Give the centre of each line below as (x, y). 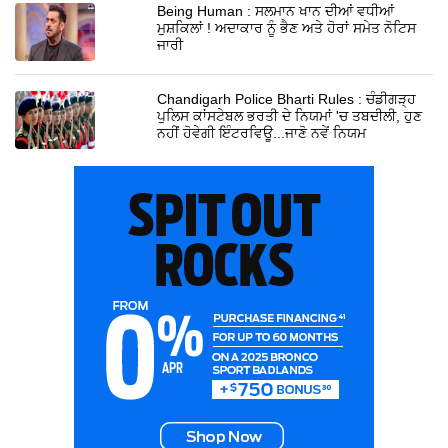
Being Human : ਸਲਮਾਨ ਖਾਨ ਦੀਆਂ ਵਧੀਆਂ (276, 10)
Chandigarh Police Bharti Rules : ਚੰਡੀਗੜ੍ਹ (287, 98)
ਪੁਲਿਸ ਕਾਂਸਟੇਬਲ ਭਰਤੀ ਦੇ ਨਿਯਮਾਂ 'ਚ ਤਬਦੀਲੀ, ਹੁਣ (290, 115)
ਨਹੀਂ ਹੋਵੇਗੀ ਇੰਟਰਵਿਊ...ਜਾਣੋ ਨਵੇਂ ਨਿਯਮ (262, 132)
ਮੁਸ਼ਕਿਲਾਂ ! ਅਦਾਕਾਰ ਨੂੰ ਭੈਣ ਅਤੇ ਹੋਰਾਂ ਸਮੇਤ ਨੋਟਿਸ (287, 27)
